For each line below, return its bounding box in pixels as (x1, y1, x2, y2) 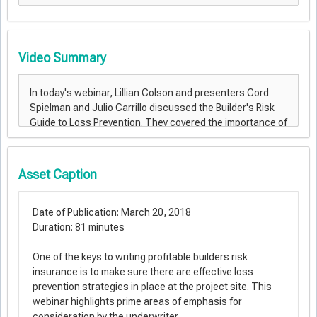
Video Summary (18, 50, 106, 65)
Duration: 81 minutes (33, 221, 125, 233)
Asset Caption (18, 167, 97, 182)
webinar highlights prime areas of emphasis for (33, 296, 242, 307)
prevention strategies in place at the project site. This (33, 281, 272, 292)
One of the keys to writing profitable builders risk (33, 251, 248, 263)
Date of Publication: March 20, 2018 (33, 207, 191, 218)
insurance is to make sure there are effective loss (33, 266, 253, 277)
